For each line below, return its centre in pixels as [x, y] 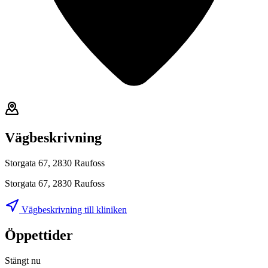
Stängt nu [23, 261]
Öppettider [39, 235]
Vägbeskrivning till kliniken [73, 210]
